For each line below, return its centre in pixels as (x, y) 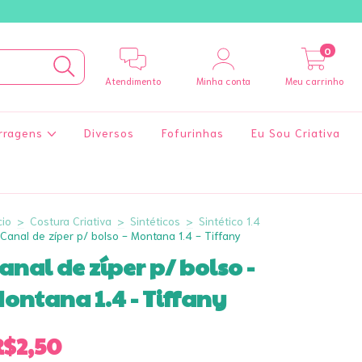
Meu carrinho (314, 80)
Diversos (109, 133)
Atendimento (133, 80)
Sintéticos (155, 221)
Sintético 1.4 (229, 221)
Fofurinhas (192, 133)
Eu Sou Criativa (295, 133)
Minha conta (224, 80)
